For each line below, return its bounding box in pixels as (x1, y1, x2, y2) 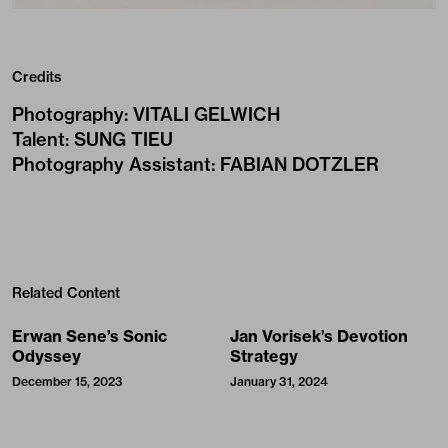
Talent (12, 127, 65, 151)
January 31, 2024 (230, 373, 328, 389)
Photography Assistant (12, 152, 211, 176)
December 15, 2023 (12, 373, 123, 389)
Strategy (230, 345, 298, 366)
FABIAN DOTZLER (220, 152, 379, 176)
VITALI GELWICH (133, 102, 280, 126)
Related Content (12, 283, 120, 302)
